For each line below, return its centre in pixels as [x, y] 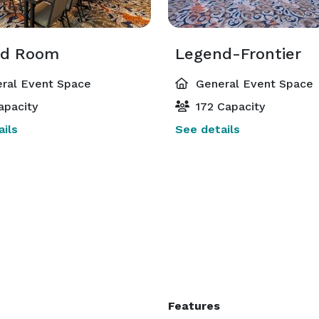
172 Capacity [229, 106]
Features [194, 306]
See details [208, 129]
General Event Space [253, 84]
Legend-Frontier [238, 54]
